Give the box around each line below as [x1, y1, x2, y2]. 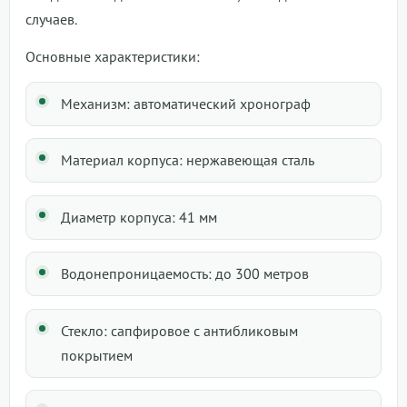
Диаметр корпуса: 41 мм [61, 207, 217, 226]
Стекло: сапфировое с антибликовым [61, 321, 298, 340]
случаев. [25, 9, 77, 28]
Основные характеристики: [25, 46, 200, 65]
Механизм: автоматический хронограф [61, 94, 311, 113]
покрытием [61, 345, 133, 364]
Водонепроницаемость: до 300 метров [61, 264, 309, 283]
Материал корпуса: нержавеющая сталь [61, 151, 314, 170]
